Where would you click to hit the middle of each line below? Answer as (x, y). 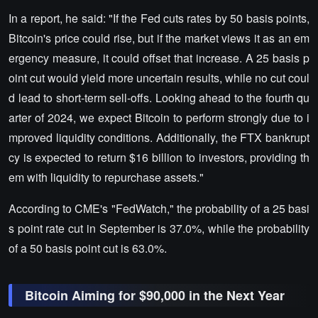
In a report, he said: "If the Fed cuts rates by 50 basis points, (159, 18)
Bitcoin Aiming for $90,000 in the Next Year (155, 295)
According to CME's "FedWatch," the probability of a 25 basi (159, 208)
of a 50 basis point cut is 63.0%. (88, 248)
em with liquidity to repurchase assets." (106, 177)
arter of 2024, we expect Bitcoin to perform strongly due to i (159, 117)
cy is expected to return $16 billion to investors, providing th (159, 157)
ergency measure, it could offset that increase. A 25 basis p (159, 57)
